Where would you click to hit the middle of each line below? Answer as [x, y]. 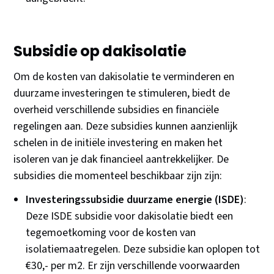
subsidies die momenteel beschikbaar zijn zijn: [118, 176]
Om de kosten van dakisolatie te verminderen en [124, 77]
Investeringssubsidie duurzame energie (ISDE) [135, 200]
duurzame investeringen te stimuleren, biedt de [122, 94]
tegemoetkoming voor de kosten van [111, 233]
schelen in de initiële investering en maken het [118, 143]
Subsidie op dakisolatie [100, 51]
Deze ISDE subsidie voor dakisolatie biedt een [130, 217]
